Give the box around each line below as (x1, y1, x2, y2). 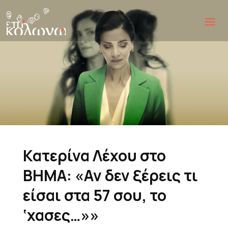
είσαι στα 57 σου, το (22, 185, 166, 206)
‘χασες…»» (22, 205, 99, 226)
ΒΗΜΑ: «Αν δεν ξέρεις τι (22, 165, 198, 186)
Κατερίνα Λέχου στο (22, 145, 166, 166)
